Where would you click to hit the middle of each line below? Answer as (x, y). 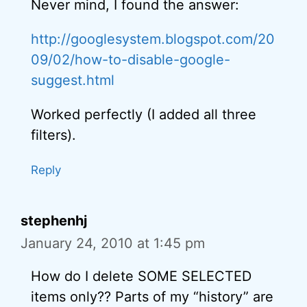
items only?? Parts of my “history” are (152, 297)
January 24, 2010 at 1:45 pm (113, 243)
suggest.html (73, 80)
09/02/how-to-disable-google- (131, 60)
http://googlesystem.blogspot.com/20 (153, 39)
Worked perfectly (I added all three (144, 114)
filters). (53, 135)
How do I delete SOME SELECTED (141, 276)
